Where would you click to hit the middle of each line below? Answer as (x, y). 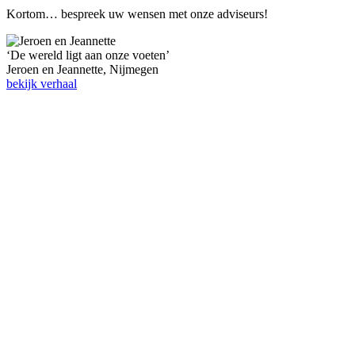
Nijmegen (134, 70)
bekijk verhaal (42, 84)
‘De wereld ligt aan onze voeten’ (88, 55)
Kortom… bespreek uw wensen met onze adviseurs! (137, 14)
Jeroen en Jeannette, (56, 70)
